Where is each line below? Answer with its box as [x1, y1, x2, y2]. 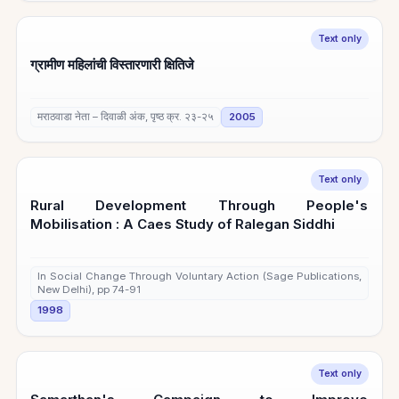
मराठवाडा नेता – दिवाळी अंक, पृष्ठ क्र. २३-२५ [37, 110, 215, 123]
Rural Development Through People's [30, 197, 369, 215]
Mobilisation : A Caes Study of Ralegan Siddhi [30, 216, 336, 233]
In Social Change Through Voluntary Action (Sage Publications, [37, 269, 362, 282]
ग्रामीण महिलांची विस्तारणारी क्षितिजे [30, 55, 195, 73]
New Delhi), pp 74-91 [37, 282, 142, 296]
